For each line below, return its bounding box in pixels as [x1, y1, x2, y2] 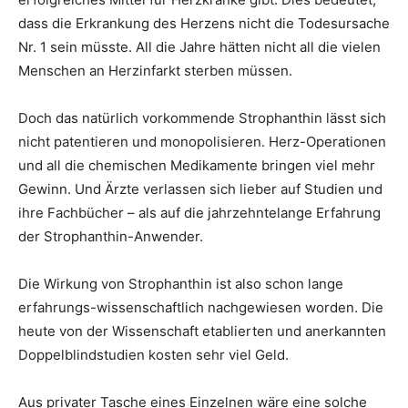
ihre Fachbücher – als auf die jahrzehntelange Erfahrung [18, 204, 381, 221]
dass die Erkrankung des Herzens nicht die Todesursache [18, 15, 390, 32]
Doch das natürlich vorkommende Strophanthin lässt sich [18, 109, 386, 127]
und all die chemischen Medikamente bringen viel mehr [18, 157, 375, 174]
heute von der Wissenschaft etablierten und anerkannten [18, 322, 386, 340]
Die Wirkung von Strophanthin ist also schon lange [18, 275, 343, 292]
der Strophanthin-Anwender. [18, 228, 203, 245]
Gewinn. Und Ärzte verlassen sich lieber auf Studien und [18, 180, 382, 198]
